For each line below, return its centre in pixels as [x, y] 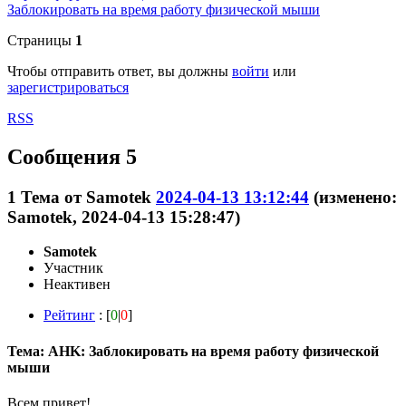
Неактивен [77, 285]
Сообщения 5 [72, 156]
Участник [73, 268]
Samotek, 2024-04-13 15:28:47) [124, 217]
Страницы [39, 40]
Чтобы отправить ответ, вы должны [120, 71]
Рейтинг [69, 315]
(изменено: [355, 197]
